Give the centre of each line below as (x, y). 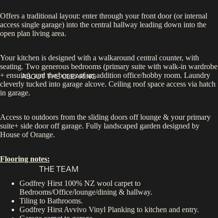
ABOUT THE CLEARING (59, 77)
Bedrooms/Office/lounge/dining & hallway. (86, 192)
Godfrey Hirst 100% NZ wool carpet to (80, 183)
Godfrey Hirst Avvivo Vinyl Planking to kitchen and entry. (109, 210)
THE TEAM (59, 169)
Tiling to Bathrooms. (51, 201)
